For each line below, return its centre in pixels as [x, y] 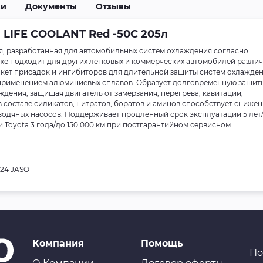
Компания [58, 243]
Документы [51, 6]
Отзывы [113, 6]
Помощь [162, 243]
